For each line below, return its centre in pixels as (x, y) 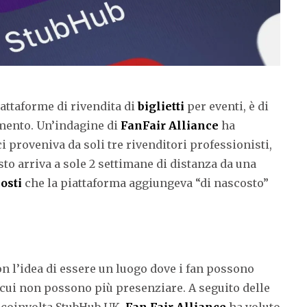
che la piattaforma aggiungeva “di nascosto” (145, 183)
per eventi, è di (226, 106)
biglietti (161, 106)
